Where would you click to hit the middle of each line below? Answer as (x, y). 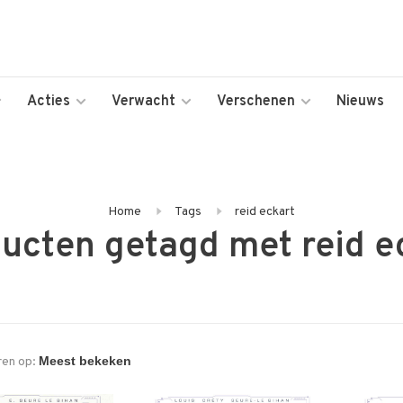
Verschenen (256, 102)
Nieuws (360, 102)
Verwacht (143, 102)
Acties (49, 102)
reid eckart (265, 212)
